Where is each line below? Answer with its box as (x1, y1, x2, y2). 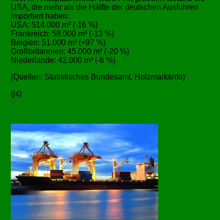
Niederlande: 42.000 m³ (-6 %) (11, 56, 116, 65)
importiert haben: (11, 12, 70, 21)
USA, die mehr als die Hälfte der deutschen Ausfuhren (11, 3, 199, 12)
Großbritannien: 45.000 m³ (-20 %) (11, 47, 130, 56)
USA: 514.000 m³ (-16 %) (11, 21, 98, 29)
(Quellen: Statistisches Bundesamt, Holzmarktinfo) (11, 73, 186, 82)
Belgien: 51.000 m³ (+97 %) (11, 38, 106, 47)
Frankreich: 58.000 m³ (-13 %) (11, 29, 114, 38)
